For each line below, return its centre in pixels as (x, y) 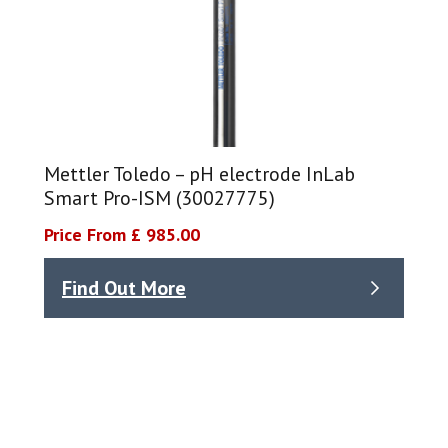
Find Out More (124, 287)
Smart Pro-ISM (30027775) (159, 198)
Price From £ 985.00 (122, 235)
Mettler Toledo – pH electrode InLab (199, 174)
